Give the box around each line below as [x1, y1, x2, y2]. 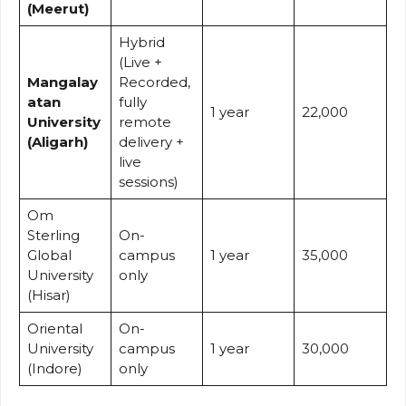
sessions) [118, 172, 179, 190]
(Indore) [26, 359, 82, 377]
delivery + [118, 132, 184, 150]
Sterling [26, 226, 80, 244]
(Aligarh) [26, 132, 88, 150]
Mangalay [26, 72, 98, 91]
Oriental [26, 319, 82, 337]
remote [118, 112, 171, 130]
